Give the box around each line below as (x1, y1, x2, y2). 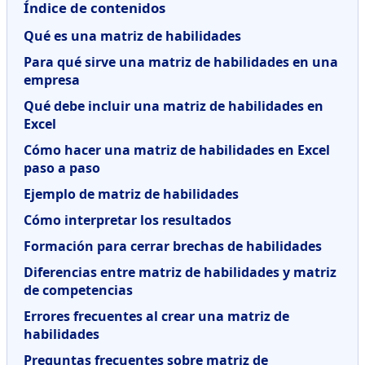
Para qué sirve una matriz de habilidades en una (24, 52, 338, 71)
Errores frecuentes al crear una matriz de (24, 306, 289, 325)
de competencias (24, 280, 133, 299)
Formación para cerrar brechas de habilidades (24, 236, 322, 255)
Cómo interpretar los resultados (24, 210, 231, 229)
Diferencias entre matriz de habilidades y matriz (24, 262, 336, 281)
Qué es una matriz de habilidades (24, 26, 241, 45)
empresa (24, 70, 80, 89)
